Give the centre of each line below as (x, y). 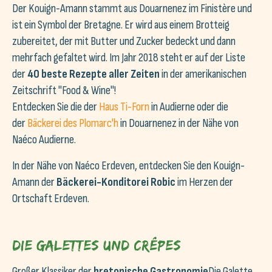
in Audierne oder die (189, 107)
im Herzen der (204, 182)
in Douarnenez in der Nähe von (178, 123)
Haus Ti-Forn (124, 107)
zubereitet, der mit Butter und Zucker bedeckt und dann (124, 41)
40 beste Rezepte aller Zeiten (94, 74)
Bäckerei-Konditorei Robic (116, 182)
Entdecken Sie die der (56, 107)
